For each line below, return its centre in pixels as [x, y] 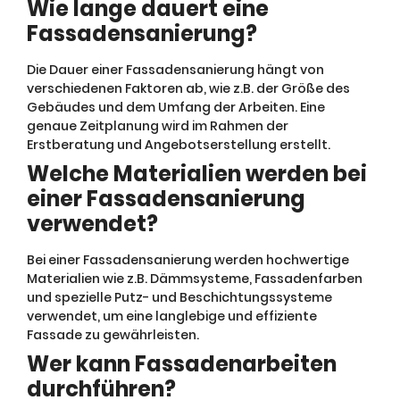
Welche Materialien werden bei [197, 173]
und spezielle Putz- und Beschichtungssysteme [179, 297]
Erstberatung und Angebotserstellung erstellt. [179, 144]
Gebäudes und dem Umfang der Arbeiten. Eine [176, 107]
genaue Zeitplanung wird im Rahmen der [158, 125]
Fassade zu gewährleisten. [113, 334]
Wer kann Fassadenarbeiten [182, 363]
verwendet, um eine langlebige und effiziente [172, 316]
